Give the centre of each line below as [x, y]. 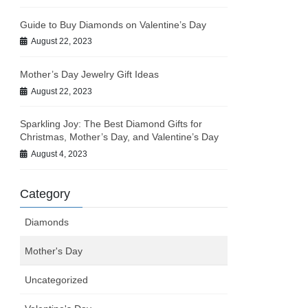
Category [45, 194]
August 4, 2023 [59, 154]
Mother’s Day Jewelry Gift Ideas [90, 74]
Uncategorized [57, 279]
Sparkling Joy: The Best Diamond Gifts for [111, 124]
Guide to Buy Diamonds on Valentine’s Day [113, 24]
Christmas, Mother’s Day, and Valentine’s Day [120, 137]
